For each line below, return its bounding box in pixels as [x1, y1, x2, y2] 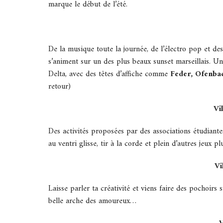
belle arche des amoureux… [48, 194, 136, 209]
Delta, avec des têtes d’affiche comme [48, 67, 168, 82]
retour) [48, 80, 71, 94]
